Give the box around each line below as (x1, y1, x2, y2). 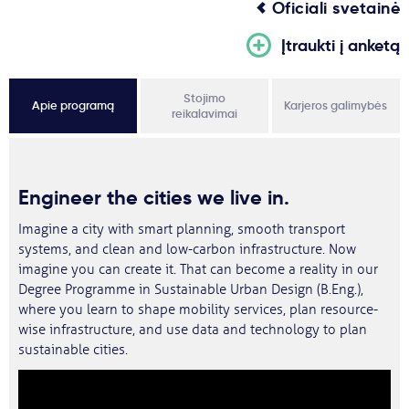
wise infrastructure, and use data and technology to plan (18, 321, 367, 339)
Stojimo (183, 90, 225, 106)
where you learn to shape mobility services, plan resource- (18, 301, 378, 319)
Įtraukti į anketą (281, 35, 400, 56)
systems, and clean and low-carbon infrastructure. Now (18, 241, 356, 258)
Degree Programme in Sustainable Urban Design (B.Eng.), (18, 281, 363, 299)
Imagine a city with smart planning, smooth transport (18, 221, 345, 238)
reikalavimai (171, 106, 237, 121)
